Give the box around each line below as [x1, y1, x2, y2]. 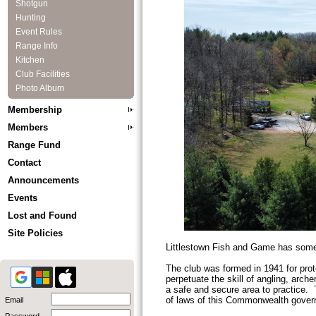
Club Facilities [16, 70, 70, 78]
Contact [8, 157, 41, 168]
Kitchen [16, 56, 44, 64]
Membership [8, 104, 62, 115]
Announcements [8, 175, 79, 186]
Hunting [16, 13, 46, 22]
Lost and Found [8, 210, 77, 221]
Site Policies [8, 228, 63, 238]
